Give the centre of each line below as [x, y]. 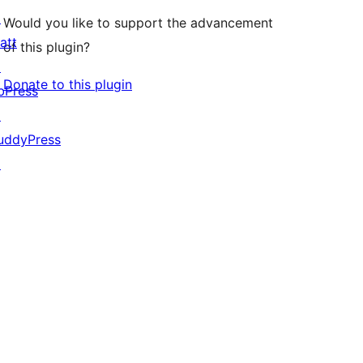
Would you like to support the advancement [138, 23]
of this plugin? [47, 47]
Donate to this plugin [68, 85]
